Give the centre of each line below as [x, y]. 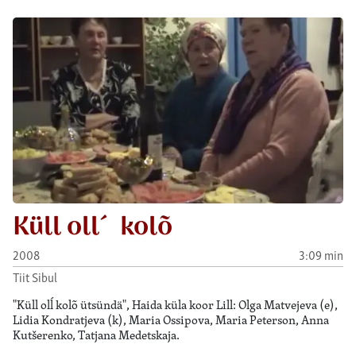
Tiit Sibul [35, 277]
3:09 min [321, 255]
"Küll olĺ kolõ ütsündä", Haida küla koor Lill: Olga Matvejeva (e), [175, 305]
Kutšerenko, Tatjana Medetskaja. [96, 335]
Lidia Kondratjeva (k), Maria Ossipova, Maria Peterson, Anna [171, 320]
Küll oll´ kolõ [93, 227]
